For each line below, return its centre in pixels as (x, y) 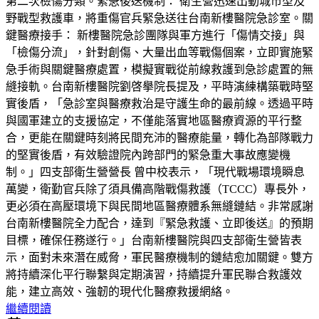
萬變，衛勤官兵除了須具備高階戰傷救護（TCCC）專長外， (158, 189)
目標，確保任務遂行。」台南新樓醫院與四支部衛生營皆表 (154, 240)
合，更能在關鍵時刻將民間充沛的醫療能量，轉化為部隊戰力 (159, 137)
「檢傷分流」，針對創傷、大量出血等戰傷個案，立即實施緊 (159, 52)
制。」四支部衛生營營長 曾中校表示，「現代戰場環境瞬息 (155, 172)
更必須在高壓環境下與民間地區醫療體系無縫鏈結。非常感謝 (159, 206)
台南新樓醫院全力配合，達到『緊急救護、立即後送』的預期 (159, 223)
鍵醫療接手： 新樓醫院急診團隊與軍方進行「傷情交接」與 (155, 35)
